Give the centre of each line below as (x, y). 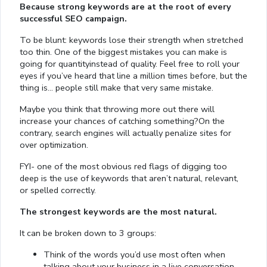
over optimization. (54, 145)
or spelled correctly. (58, 190)
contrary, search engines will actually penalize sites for (125, 133)
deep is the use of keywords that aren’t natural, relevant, (129, 178)
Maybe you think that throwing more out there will (117, 109)
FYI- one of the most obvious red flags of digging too (123, 166)
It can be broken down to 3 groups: (88, 233)
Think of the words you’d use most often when (134, 254)
